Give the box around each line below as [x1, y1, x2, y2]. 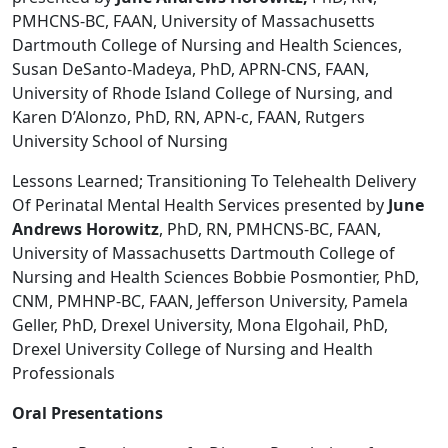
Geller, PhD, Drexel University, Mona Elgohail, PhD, [12, 314, 388, 337]
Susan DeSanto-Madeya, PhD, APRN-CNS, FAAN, [12, 58, 369, 81]
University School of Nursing [12, 130, 228, 153]
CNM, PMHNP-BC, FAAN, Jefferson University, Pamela [12, 290, 408, 313]
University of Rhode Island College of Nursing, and [12, 82, 393, 105]
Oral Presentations [12, 402, 163, 425]
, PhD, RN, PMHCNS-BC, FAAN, [159, 218, 381, 241]
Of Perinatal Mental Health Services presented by [12, 194, 388, 217]
